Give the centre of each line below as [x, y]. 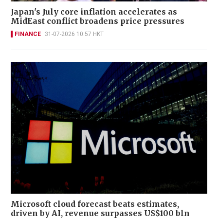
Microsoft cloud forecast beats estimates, [95, 204]
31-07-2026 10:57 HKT [74, 34]
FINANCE [28, 34]
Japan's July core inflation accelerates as [94, 12]
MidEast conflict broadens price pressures [98, 21]
